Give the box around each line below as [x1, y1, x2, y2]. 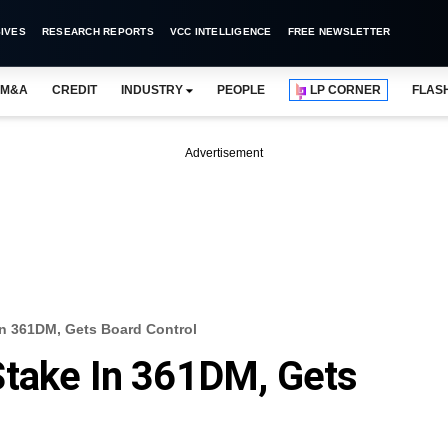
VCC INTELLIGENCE [169, 26, 272, 37]
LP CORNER [310, 83, 382, 97]
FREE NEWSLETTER [287, 26, 391, 37]
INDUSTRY [120, 83, 183, 97]
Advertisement [185, 146, 263, 160]
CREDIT [51, 83, 97, 97]
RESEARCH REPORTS [41, 26, 154, 37]
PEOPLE [216, 83, 266, 97]
